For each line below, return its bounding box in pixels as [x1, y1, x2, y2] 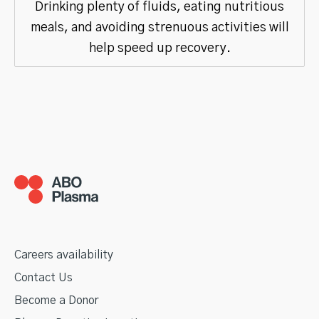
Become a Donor [14, 294, 98, 306]
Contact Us [14, 271, 73, 283]
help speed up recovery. [88, 41, 231, 55]
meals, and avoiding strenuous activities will [30, 21, 289, 34]
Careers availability [14, 249, 113, 261]
